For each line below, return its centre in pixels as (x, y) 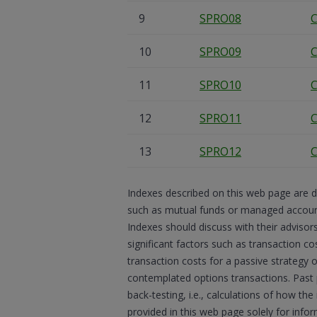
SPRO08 (220, 18)
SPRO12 (220, 151)
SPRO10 (220, 85)
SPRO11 (220, 118)
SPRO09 (220, 52)
